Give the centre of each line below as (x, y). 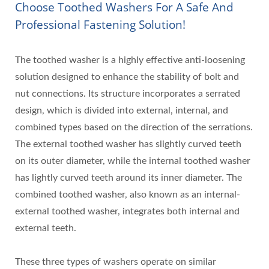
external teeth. (46, 228)
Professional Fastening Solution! (100, 25)
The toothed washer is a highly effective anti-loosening (130, 60)
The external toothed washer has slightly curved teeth (128, 144)
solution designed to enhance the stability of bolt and (127, 77)
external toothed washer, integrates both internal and (127, 211)
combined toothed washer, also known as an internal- (128, 195)
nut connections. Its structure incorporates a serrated (128, 94)
